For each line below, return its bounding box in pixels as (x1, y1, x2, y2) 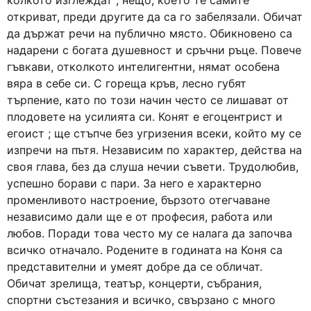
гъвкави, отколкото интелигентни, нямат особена (7, 60, 280, 74)
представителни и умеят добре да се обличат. (7, 260, 262, 274)
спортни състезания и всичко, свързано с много (7, 293, 276, 307)
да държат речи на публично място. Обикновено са (7, 26, 292, 40)
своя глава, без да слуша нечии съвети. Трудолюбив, (7, 160, 299, 174)
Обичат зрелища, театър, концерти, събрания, (7, 276, 262, 290)
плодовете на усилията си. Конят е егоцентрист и (7, 110, 283, 124)
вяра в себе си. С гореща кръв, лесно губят (7, 76, 246, 90)
